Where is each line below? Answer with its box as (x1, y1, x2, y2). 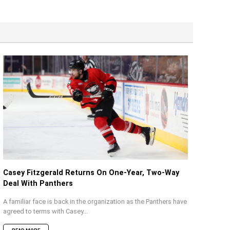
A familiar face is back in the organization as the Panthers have (3, 197, 187, 205)
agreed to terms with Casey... (3, 207, 88, 215)
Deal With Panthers (3, 179, 73, 188)
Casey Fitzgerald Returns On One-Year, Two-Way (3, 168, 179, 177)
